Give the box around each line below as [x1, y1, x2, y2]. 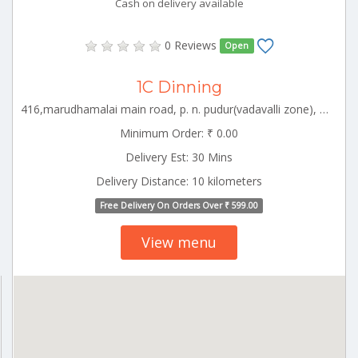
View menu [141, 232, 217, 252]
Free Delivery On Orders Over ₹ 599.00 [100, 199, 258, 211]
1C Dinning [136, 77, 222, 97]
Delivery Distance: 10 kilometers [96, 173, 262, 189]
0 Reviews [165, 37, 217, 53]
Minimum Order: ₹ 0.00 [120, 125, 238, 141]
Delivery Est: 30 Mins [125, 149, 233, 165]
